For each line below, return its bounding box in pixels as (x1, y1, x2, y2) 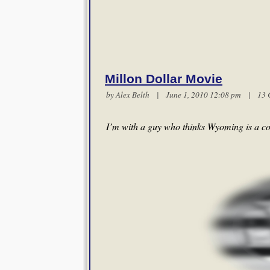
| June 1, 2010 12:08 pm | (149, 89, 257, 100)
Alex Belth (116, 89, 149, 100)
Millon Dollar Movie (105, 72, 222, 86)
